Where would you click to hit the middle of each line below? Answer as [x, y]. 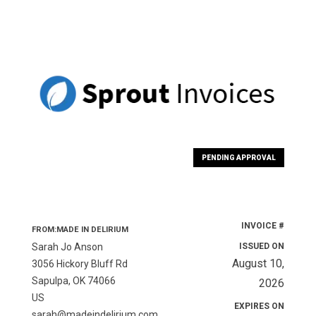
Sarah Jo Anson [67, 247]
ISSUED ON [262, 247]
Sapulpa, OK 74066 [73, 281]
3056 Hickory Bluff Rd [79, 264]
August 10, [259, 264]
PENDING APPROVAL [239, 158]
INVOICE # [263, 226]
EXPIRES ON [260, 306]
